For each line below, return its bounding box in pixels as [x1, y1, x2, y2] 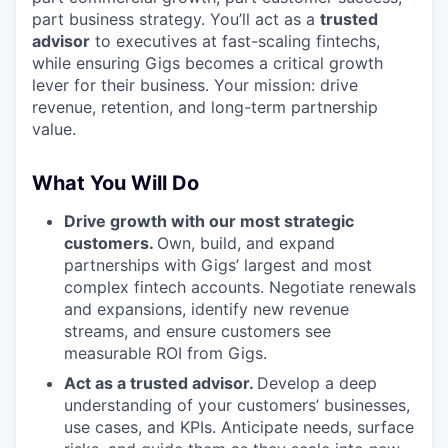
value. [32, 119, 76, 139]
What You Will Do [32, 171, 199, 195]
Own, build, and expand [157, 233, 335, 253]
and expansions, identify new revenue [64, 299, 349, 319]
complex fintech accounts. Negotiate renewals [64, 277, 416, 297]
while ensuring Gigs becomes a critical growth [32, 53, 383, 73]
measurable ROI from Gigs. [64, 343, 267, 363]
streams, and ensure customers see [64, 321, 331, 341]
